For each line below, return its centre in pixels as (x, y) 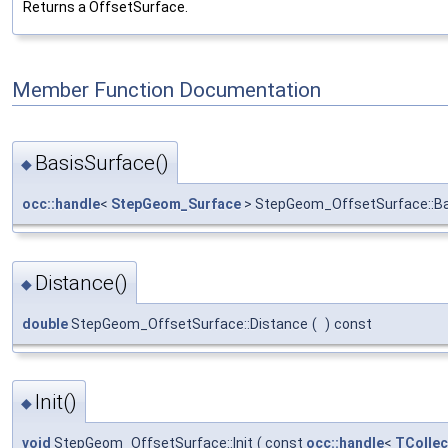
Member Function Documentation (166, 90)
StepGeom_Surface (176, 204)
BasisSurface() (102, 163)
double (45, 323)
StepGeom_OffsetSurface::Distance (188, 323)
